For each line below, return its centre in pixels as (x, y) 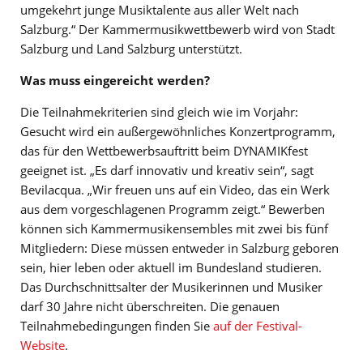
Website (43, 345)
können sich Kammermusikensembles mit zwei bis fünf (174, 228)
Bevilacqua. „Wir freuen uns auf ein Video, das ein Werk (175, 189)
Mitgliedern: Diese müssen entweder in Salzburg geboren (179, 248)
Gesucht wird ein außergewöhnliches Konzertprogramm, (178, 131)
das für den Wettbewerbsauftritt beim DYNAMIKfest (164, 150)
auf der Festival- (258, 325)
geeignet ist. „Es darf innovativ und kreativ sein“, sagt (167, 170)
